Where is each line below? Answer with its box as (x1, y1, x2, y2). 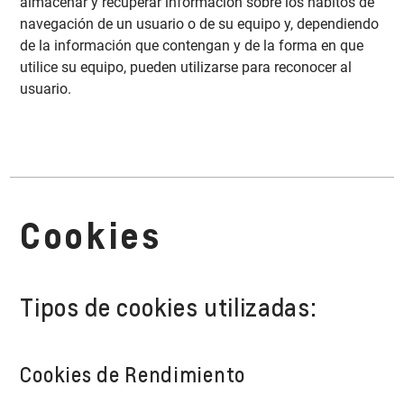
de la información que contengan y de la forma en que (20, 37, 364, 55)
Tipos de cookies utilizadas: (20, 292, 317, 323)
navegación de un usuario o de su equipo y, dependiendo (20, 15, 380, 33)
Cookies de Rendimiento (20, 361, 245, 387)
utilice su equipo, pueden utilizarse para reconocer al (20, 59, 353, 77)
